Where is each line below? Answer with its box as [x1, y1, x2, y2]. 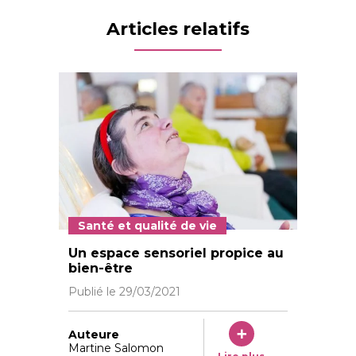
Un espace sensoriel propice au [68, 246, 284, 261]
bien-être [68, 261, 133, 277]
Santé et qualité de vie [78, 219, 217, 234]
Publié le [68, 284, 119, 300]
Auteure [68, 327, 119, 342]
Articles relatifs [106, 18, 250, 41]
